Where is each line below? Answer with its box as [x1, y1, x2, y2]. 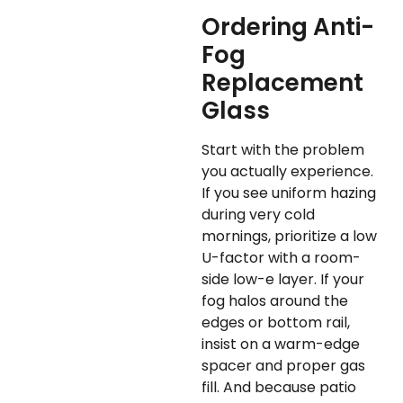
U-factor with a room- [201, 247, 361, 269]
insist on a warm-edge [201, 334, 360, 355]
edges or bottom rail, [201, 312, 350, 334]
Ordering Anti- [201, 11, 374, 44]
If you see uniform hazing [201, 183, 376, 204]
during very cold [201, 204, 315, 226]
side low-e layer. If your [201, 269, 364, 291]
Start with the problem [201, 139, 364, 161]
